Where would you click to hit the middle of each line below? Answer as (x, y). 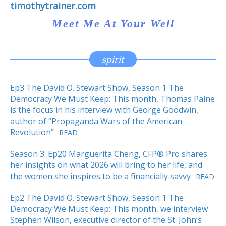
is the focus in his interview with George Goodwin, (104, 110)
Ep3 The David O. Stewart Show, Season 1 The (97, 88)
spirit (113, 59)
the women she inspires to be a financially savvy (100, 176)
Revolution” (32, 132)
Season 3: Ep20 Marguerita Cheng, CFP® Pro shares (109, 154)
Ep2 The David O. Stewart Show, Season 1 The (97, 197)
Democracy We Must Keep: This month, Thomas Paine (112, 99)
